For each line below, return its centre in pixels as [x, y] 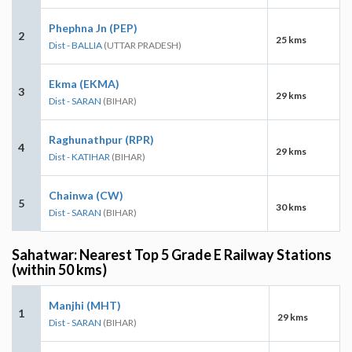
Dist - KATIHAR [79, 156]
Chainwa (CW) [86, 195]
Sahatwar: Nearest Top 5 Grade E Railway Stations [172, 254]
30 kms [291, 207]
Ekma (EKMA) [84, 83]
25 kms [291, 39]
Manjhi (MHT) [85, 305]
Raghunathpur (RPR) [101, 139]
